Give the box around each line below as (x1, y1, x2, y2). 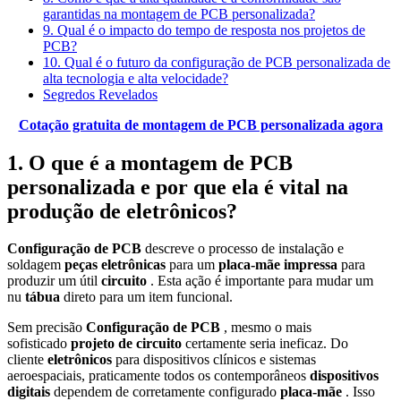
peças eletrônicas (64, 257, 169, 273)
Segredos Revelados (43, 86, 158, 102)
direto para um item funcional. (64, 289, 233, 305)
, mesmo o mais (224, 320, 311, 336)
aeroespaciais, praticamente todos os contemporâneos (7, 368, 310, 384)
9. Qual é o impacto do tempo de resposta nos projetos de (43, 21, 365, 38)
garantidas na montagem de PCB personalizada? (43, 5, 315, 21)
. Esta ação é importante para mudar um (150, 273, 373, 289)
